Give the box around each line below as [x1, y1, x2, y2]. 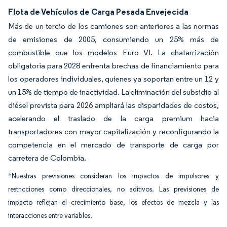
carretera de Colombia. [8, 153, 86, 163]
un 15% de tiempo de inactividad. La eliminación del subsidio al [8, 87, 219, 97]
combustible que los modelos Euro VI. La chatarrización [8, 48, 219, 57]
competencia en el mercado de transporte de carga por [8, 140, 219, 149]
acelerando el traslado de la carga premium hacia [8, 113, 219, 123]
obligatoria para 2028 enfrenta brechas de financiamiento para [8, 61, 219, 70]
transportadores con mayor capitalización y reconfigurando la [8, 127, 219, 136]
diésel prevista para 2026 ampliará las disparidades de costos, [8, 100, 219, 110]
